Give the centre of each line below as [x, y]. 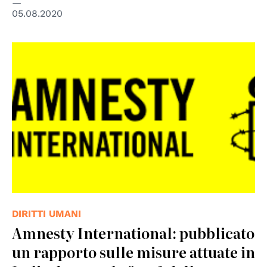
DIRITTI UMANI [46, 214]
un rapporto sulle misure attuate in [133, 252]
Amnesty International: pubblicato [133, 233]
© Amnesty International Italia [75, 50]
